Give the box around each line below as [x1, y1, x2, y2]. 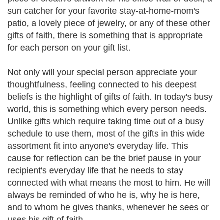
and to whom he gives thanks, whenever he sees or [7, 202, 209, 212]
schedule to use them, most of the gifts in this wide [7, 129, 205, 138]
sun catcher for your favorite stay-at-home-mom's [7, 6, 199, 16]
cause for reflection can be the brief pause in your [7, 153, 201, 163]
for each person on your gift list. [7, 43, 131, 53]
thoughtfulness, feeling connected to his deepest [7, 80, 196, 89]
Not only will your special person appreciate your [7, 67, 197, 77]
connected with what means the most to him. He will [7, 178, 210, 188]
